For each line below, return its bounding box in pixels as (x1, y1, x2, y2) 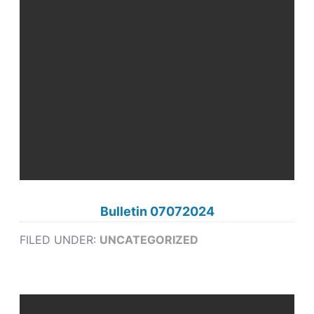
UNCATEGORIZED (100, 233, 199, 247)
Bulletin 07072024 (100, 204, 214, 219)
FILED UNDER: (20, 233, 100, 247)
